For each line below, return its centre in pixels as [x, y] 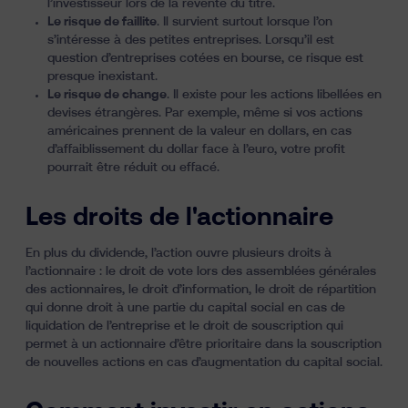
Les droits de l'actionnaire [179, 218]
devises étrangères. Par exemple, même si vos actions [205, 113]
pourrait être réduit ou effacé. [133, 168]
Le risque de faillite [102, 22]
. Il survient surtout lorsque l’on [245, 22]
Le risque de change [107, 95]
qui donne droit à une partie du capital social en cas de [185, 308]
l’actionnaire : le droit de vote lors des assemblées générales [201, 271]
